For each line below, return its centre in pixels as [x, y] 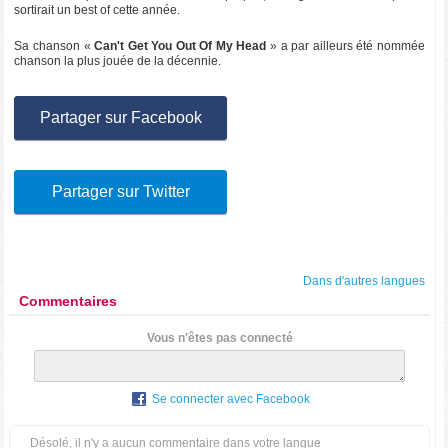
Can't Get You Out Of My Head [180, 46]
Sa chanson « [54, 46]
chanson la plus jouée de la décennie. [118, 61]
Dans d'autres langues [363, 281]
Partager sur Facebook [120, 117]
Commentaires [68, 301]
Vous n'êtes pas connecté [219, 338]
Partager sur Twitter [120, 191]
